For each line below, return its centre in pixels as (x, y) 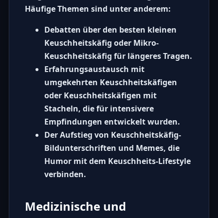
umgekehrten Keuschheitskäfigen (110, 82)
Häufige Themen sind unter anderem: (98, 9)
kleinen (162, 30)
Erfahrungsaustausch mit (94, 69)
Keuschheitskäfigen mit (110, 96)
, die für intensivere (116, 109)
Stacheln (61, 109)
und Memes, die (148, 148)
